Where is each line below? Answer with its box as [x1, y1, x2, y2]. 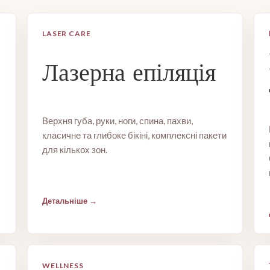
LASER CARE [42, 29, 92, 38]
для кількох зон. [42, 144, 107, 155]
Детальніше [42, 196, 87, 206]
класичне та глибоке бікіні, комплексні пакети [42, 130, 227, 140]
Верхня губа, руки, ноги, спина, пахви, [42, 115, 193, 126]
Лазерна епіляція [42, 57, 216, 87]
